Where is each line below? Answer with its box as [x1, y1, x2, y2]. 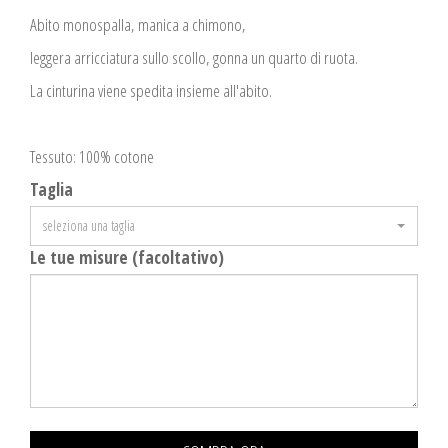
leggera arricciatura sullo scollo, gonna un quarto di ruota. [30, 45, 358, 69]
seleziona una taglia [43, 215, 135, 235]
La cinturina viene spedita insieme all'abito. [30, 78, 272, 102]
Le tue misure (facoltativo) [30, 245, 224, 269]
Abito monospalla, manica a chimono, [30, 12, 246, 36]
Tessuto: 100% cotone [30, 144, 158, 168]
